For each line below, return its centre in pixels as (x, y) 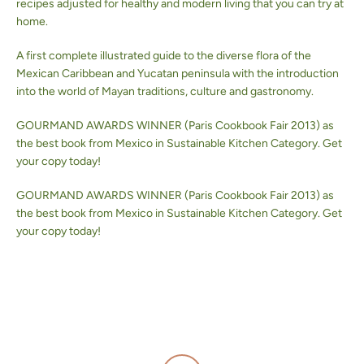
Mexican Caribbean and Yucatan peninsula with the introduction (178, 74)
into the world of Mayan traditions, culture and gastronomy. (165, 92)
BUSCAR (296, 46)
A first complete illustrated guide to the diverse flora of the (164, 56)
